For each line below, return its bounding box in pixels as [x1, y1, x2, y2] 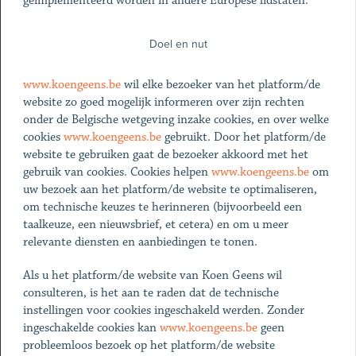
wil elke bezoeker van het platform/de [120, 77, 320, 92]
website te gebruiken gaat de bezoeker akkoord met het [22, 147, 308, 162]
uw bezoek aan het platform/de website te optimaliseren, [22, 182, 317, 197]
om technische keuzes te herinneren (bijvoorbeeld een [22, 199, 302, 215]
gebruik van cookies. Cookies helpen [22, 164, 211, 180]
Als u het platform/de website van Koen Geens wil [22, 268, 282, 283]
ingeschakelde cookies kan [22, 320, 160, 335]
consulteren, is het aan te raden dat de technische [22, 285, 279, 300]
